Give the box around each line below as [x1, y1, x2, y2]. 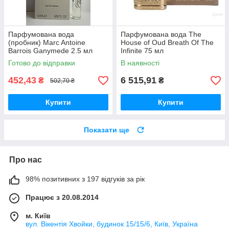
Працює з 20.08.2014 [26, 193, 99, 202]
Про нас [9, 155, 42, 165]
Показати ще [84, 126, 129, 134]
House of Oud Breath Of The [121, 38, 214, 47]
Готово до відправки [8, 59, 75, 67]
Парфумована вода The [121, 30, 201, 39]
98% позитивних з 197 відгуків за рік [26, 175, 145, 184]
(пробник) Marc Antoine [8, 38, 85, 47]
